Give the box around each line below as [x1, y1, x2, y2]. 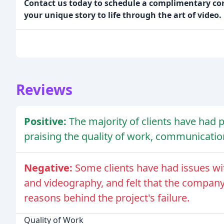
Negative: [24, 160, 75, 174]
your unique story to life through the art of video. [24, 9, 221, 20]
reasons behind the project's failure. [24, 190, 189, 204]
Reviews [16, 79, 72, 99]
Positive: [24, 114, 69, 128]
